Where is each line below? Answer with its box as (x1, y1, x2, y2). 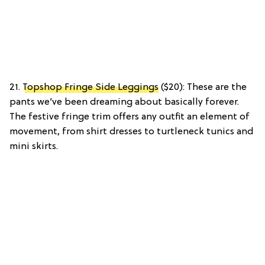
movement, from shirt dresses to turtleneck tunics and (9, 126, 253, 137)
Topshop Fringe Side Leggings (22, 82, 159, 93)
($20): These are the (159, 82, 247, 93)
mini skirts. (9, 141, 58, 152)
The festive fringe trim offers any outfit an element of (9, 111, 250, 122)
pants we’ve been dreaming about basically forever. (9, 96, 239, 108)
